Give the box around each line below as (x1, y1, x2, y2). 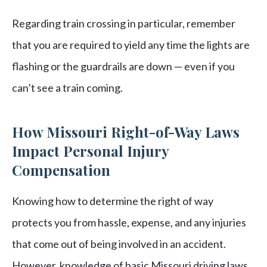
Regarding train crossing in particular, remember (12, 17, 235, 30)
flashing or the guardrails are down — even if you (12, 60, 235, 73)
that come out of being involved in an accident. (12, 237, 226, 251)
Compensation (12, 160, 110, 180)
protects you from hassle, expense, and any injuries (12, 216, 246, 229)
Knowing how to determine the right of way (12, 194, 213, 208)
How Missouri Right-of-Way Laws (12, 122, 240, 142)
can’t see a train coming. (12, 81, 123, 95)
